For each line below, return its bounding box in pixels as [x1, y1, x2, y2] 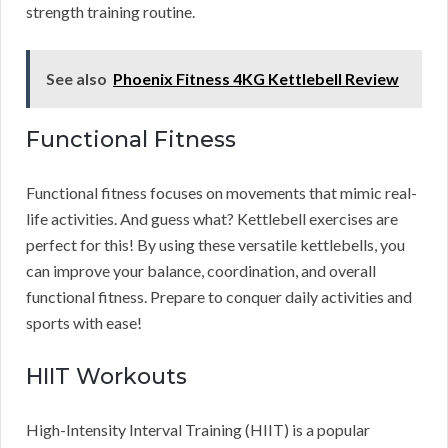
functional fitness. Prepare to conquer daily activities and [26, 287, 412, 307]
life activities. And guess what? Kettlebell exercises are [26, 209, 398, 229]
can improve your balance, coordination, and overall [26, 261, 376, 281]
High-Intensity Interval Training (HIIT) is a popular [26, 420, 370, 440]
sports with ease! [26, 313, 142, 333]
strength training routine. [26, 2, 195, 22]
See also [46, 69, 107, 89]
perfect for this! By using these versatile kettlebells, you [26, 235, 405, 255]
